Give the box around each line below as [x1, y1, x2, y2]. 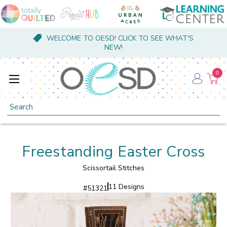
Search [7, 99, 30, 109]
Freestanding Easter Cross [22, 141, 205, 162]
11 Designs [108, 181, 144, 192]
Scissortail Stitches [83, 163, 144, 173]
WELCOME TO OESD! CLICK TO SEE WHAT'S [46, 33, 194, 43]
